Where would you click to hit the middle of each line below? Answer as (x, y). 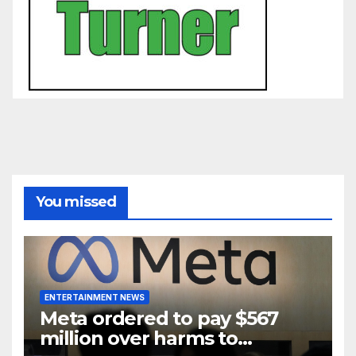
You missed (76, 202)
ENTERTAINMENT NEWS (95, 297)
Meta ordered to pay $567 (159, 318)
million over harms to (139, 338)
